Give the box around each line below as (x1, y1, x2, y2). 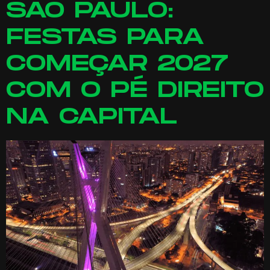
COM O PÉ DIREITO (6, 77, 264, 104)
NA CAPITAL (6, 104, 177, 130)
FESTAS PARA (6, 24, 204, 51)
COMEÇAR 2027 (6, 51, 228, 77)
